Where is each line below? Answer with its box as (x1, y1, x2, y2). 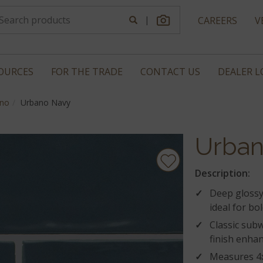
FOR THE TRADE (51, 65, 123, 78)
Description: (194, 167, 250, 180)
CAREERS (198, 14, 237, 27)
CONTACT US (140, 65, 200, 78)
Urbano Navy (21, 97, 70, 108)
